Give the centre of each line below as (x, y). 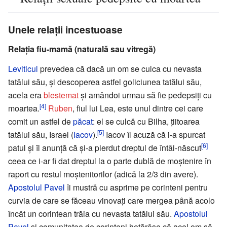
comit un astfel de (41, 121)
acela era (26, 95)
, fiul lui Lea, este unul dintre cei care (138, 108)
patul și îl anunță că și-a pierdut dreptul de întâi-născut (105, 147)
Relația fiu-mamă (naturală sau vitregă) (82, 49)
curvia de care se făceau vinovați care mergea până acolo (111, 200)
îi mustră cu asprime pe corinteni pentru (136, 187)
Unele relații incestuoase (65, 29)
